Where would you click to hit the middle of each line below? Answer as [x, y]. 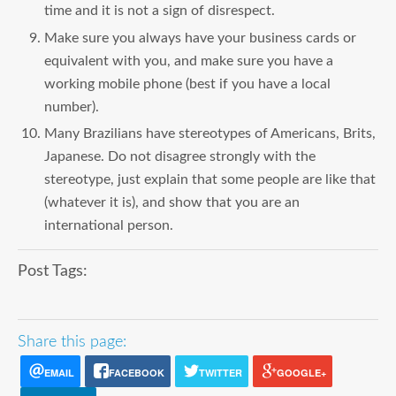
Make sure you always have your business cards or [200, 38]
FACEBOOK [136, 373]
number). [72, 107]
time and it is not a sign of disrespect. [160, 11]
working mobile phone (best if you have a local [187, 84]
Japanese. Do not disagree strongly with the [180, 156]
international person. [109, 225]
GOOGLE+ [301, 373]
